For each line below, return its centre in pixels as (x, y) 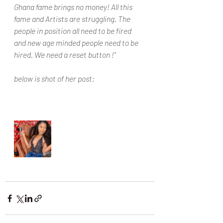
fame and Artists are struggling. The (73, 19)
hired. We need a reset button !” (65, 55)
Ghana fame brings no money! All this (74, 7)
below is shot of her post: (54, 78)
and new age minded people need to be (77, 43)
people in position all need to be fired (73, 31)
